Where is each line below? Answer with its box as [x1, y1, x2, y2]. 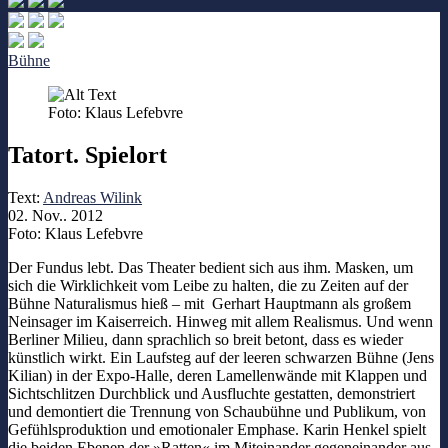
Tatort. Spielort [8, 141, 167, 168]
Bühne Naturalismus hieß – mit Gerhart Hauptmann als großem [8, 294, 411, 312]
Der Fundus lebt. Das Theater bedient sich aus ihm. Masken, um [8, 258, 413, 276]
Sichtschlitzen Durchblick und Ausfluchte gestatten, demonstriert [8, 384, 415, 402]
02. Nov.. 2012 [8, 206, 103, 224]
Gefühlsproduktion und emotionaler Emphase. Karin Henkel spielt [8, 420, 426, 438]
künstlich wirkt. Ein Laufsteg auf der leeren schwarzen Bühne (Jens [8, 348, 434, 366]
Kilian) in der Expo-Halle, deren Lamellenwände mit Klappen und [8, 366, 427, 384]
